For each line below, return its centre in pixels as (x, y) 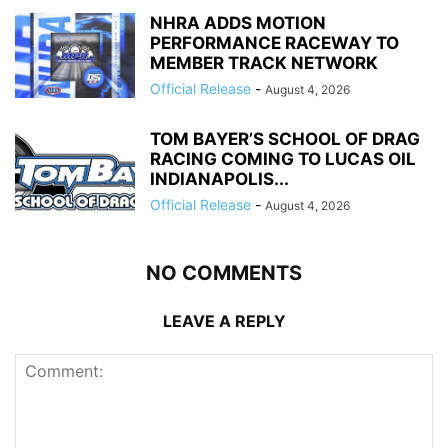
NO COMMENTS (224, 272)
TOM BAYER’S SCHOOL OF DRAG (285, 138)
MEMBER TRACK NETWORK (264, 62)
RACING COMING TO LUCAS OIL (283, 158)
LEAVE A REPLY (224, 320)
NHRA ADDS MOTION (238, 22)
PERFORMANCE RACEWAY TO (274, 42)
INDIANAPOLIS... (219, 178)
